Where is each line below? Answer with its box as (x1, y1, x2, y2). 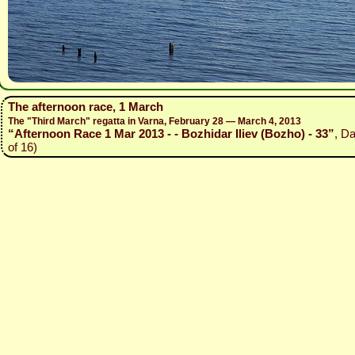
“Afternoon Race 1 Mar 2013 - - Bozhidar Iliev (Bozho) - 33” (8, 127, 334, 140)
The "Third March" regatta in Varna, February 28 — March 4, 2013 (8, 116, 301, 127)
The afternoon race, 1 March (8, 100, 163, 113)
